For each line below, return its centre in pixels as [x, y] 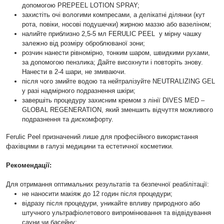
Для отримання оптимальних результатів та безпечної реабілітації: [107, 184]
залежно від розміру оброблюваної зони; [83, 43]
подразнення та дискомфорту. [68, 119]
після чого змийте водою [61, 81]
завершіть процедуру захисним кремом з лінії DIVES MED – [113, 100]
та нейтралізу [120, 81]
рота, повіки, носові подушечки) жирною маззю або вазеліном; [117, 24]
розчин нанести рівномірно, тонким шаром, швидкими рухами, [116, 53]
